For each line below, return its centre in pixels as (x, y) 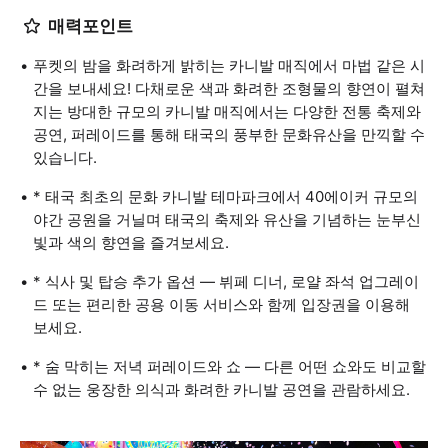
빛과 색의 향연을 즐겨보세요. (131, 242)
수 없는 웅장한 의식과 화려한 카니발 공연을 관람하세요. (221, 389)
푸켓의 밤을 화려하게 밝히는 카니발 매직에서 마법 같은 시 (229, 65)
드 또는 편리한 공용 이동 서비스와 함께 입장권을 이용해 (221, 304)
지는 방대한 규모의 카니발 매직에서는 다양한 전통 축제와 (227, 111)
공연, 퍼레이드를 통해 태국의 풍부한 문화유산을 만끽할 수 (229, 134)
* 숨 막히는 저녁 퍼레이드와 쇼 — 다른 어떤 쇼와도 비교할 (229, 366)
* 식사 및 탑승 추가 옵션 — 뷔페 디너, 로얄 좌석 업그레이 (226, 281)
